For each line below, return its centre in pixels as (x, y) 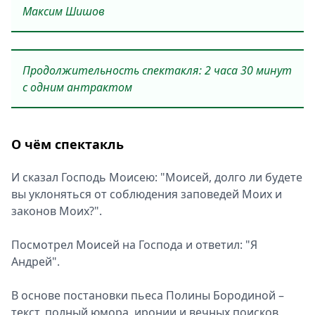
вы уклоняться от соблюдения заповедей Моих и (147, 194)
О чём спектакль (67, 144)
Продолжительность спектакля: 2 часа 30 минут (157, 70)
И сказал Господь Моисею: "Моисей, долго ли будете (157, 177)
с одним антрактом (77, 87)
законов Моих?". (58, 211)
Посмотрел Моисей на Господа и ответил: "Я (134, 245)
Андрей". (37, 262)
